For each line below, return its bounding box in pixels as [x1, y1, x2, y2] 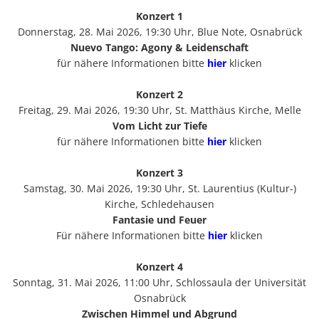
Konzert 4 [136, 259, 183, 273]
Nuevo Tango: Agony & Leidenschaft [70, 40, 249, 54]
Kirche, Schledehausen [105, 197, 214, 211]
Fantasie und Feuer [113, 212, 206, 226]
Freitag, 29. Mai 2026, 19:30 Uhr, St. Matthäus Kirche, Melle [18, 103, 301, 117]
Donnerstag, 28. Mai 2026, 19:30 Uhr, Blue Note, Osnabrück [17, 24, 302, 38]
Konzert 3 [136, 165, 183, 179]
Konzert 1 [136, 9, 183, 23]
